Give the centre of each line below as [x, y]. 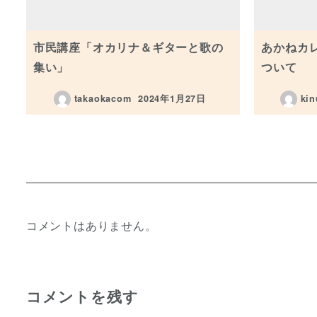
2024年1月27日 [172, 99]
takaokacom [103, 99]
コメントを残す [82, 296]
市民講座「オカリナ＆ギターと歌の [128, 47]
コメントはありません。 [91, 226]
